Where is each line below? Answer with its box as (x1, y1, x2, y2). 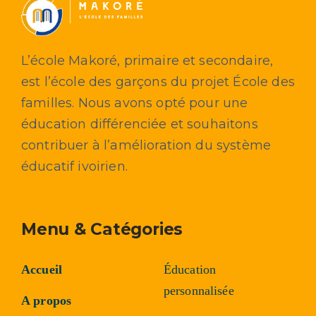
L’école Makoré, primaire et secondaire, (20, 53, 274, 69)
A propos (20, 293, 72, 308)
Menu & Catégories (20, 219, 183, 240)
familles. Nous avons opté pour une (20, 95, 248, 111)
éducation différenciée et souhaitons (20, 116, 258, 133)
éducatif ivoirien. (20, 159, 128, 175)
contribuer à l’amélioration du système (20, 138, 272, 154)
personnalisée (163, 284, 234, 298)
